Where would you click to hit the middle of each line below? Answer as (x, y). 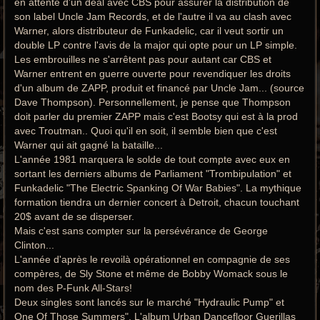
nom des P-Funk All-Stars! (73, 287)
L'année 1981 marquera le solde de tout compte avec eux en (152, 159)
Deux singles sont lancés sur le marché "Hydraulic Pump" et (149, 302)
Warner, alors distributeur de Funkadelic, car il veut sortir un (149, 30)
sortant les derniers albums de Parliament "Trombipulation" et (153, 173)
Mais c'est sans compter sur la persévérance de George (141, 230)
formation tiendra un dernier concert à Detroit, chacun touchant (157, 202)
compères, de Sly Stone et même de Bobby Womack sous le (151, 273)
